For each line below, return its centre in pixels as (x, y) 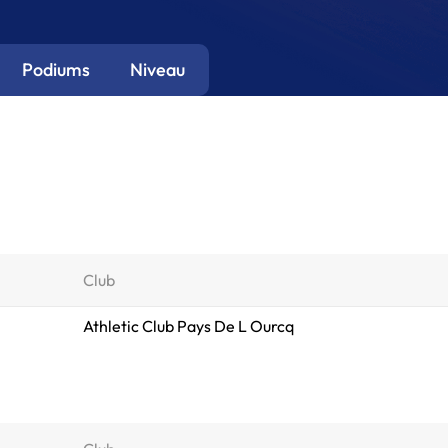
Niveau (158, 69)
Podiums (56, 69)
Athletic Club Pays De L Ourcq (188, 326)
